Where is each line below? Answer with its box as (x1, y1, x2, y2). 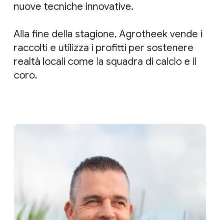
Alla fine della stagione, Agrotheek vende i (14, 28, 202, 41)
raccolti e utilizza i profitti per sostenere (14, 42, 193, 55)
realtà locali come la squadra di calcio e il (14, 55, 196, 68)
